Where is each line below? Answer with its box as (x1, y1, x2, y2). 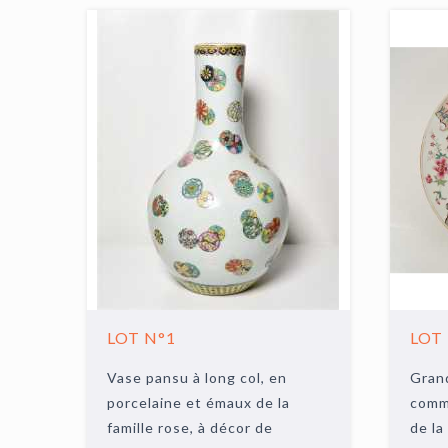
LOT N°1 (107, 328, 177, 347)
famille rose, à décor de (107, 419, 274, 436)
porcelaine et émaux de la (107, 394, 291, 411)
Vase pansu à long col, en (107, 369, 288, 386)
